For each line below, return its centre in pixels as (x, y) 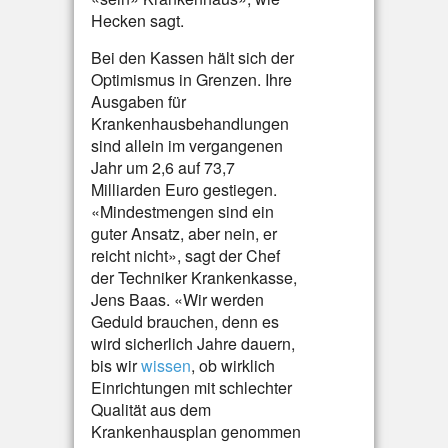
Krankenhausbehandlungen (190, 123)
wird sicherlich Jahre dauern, (193, 343)
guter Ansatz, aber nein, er (184, 233)
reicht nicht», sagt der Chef (185, 255)
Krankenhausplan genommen (196, 431)
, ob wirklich (233, 365)
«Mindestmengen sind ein (182, 211)
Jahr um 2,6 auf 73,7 (163, 167)
